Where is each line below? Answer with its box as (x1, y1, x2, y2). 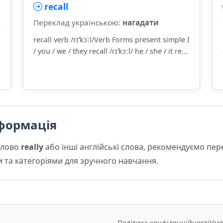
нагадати (122, 17, 159, 27)
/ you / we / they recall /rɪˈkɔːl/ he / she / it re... (33, 46, 188, 56)
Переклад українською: (33, 17, 122, 27)
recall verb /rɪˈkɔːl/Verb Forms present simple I (33, 35, 190, 44)
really (21, 141, 43, 152)
